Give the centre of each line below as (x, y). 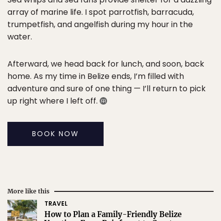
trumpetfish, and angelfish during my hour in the (100, 24)
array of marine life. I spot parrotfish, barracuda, (101, 12)
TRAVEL (56, 203)
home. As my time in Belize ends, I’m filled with (96, 76)
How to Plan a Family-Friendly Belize (113, 214)
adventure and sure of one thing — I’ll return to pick (107, 88)
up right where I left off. (54, 101)
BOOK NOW (55, 133)
